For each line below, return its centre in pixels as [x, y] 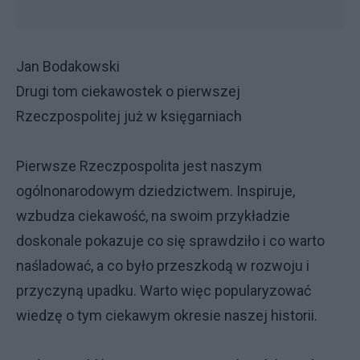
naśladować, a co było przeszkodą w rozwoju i [163, 266]
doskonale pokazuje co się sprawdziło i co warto [170, 241]
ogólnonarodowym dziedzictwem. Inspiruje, [155, 191]
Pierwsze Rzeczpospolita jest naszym [139, 166]
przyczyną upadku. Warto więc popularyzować [164, 290]
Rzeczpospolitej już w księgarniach [129, 116]
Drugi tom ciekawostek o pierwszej [128, 91]
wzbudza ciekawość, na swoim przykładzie [153, 216]
